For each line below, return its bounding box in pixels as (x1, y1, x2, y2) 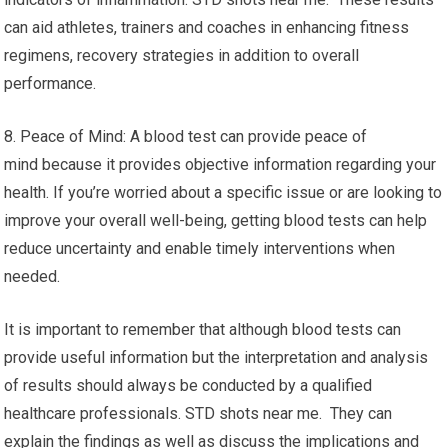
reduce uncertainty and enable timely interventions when (4, 239, 396, 258)
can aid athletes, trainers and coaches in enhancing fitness (4, 18, 410, 37)
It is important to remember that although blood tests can (4, 320, 402, 339)
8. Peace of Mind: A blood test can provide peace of (4, 127, 368, 146)
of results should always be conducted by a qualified (4, 376, 373, 395)
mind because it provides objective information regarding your (4, 155, 437, 174)
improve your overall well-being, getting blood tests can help (4, 211, 428, 230)
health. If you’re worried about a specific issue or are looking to (4, 183, 443, 202)
